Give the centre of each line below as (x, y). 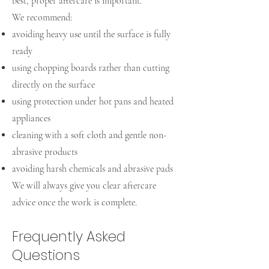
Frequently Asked (69, 237)
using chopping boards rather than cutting (91, 68)
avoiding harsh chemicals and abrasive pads (92, 169)
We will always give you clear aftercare (84, 186)
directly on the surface (53, 85)
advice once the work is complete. (74, 202)
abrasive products (45, 152)
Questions (46, 255)
